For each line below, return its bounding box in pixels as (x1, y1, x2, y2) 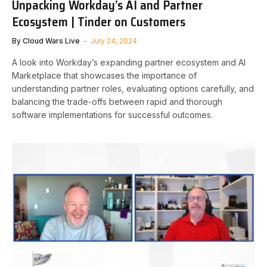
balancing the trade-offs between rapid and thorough (12, 96, 222, 107)
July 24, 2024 (91, 36, 137, 45)
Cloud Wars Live (23, 36, 80, 45)
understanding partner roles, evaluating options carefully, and (12, 83, 254, 94)
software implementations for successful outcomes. (12, 109, 213, 120)
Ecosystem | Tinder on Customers (12, 11, 185, 32)
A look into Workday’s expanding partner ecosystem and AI (12, 57, 246, 67)
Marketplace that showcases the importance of (12, 70, 197, 80)
